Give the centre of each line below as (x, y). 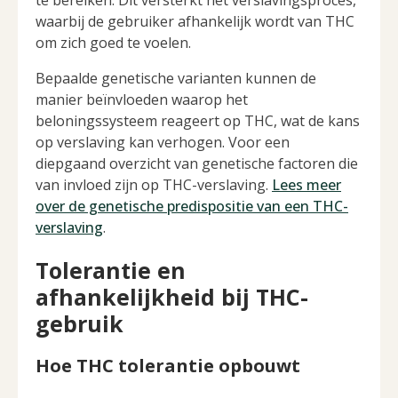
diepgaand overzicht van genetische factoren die (197, 164)
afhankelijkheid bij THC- (172, 296)
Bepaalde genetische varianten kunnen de (176, 79)
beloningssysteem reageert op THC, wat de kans (198, 121)
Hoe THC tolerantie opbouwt (168, 365)
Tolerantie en (111, 270)
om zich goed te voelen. (113, 43)
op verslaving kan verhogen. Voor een (163, 143)
